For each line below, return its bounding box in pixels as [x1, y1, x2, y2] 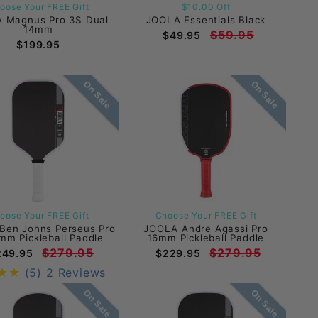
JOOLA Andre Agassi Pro [143, 222, 268, 234]
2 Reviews [45, 265, 106, 280]
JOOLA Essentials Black [146, 13, 266, 26]
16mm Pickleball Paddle [147, 231, 265, 243]
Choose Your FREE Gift [155, 209, 257, 221]
